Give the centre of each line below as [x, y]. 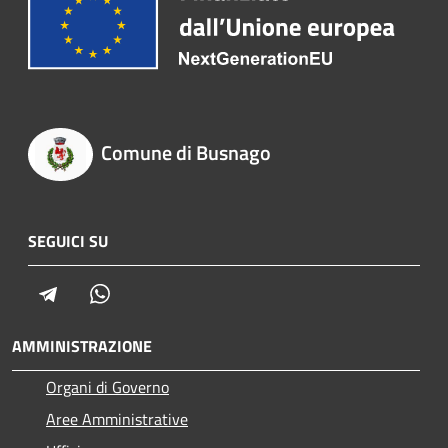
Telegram [90, 292]
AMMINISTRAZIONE [82, 345]
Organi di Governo [107, 386]
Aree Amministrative [117, 418]
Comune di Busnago [185, 153]
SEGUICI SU [68, 240]
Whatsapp [145, 292]
